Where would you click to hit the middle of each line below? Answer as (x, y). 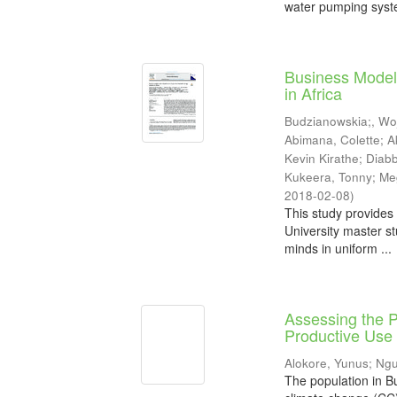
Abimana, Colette (333, 140)
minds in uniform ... (339, 248)
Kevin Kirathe (322, 158)
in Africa (314, 93)
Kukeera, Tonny (329, 177)
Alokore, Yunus (327, 363)
